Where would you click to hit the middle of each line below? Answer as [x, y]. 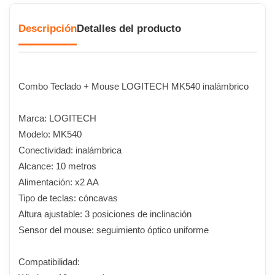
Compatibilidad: [49, 262]
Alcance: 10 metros [57, 166]
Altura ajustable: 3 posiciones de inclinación [105, 214]
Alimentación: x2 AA [59, 182]
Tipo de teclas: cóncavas [68, 198]
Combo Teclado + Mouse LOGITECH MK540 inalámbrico [134, 87]
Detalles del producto [129, 28]
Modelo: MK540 [50, 134]
